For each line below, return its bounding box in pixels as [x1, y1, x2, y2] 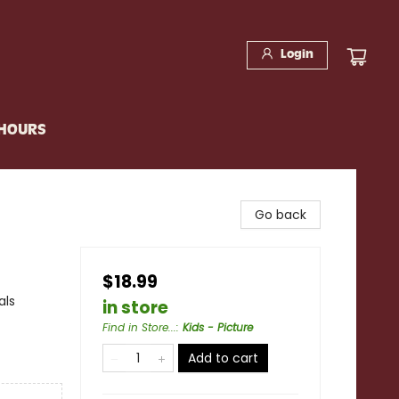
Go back [255, 206, 306, 224]
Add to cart [188, 349, 258, 367]
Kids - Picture [183, 320, 253, 335]
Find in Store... [102, 320, 176, 335]
